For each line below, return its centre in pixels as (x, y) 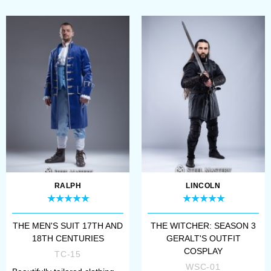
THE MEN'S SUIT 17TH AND (68, 225)
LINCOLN (203, 185)
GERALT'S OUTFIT (203, 238)
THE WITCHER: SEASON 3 (203, 225)
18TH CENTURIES (68, 238)
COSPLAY (203, 251)
